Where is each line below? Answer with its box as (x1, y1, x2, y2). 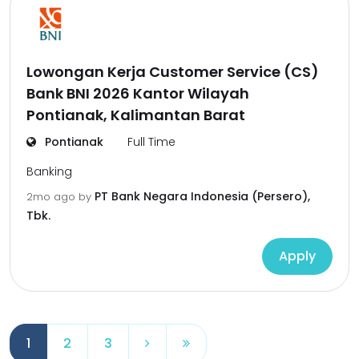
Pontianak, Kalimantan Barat (26, 105, 245, 125)
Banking (26, 163, 72, 179)
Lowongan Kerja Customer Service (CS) (26, 62, 319, 82)
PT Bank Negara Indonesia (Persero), (95, 188, 310, 204)
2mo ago (26, 189, 79, 204)
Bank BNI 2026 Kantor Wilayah (26, 83, 249, 103)
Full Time (127, 134, 175, 150)
